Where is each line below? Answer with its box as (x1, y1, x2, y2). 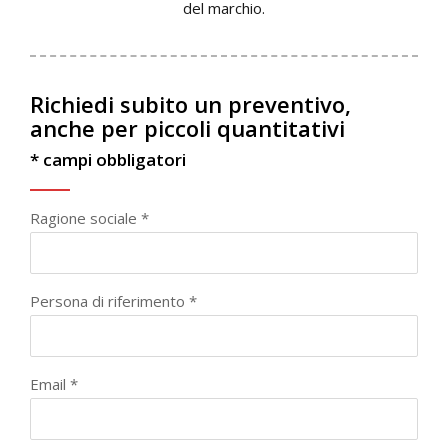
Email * (30, 374, 78, 395)
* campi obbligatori (30, 148, 186, 172)
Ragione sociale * (30, 208, 149, 229)
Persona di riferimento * (30, 291, 197, 312)
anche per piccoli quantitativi (30, 113, 345, 144)
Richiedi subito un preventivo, (30, 89, 351, 120)
